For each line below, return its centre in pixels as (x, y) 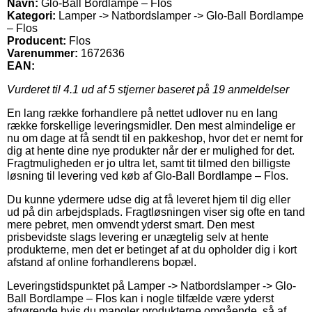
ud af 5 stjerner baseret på (146, 89)
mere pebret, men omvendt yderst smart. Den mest (131, 224)
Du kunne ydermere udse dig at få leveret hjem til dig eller (149, 199)
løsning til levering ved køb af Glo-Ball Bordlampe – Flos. (148, 175)
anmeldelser (257, 89)
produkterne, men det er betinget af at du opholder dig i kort (152, 249)
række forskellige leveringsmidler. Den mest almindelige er (151, 125)
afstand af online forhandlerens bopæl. (102, 262)
